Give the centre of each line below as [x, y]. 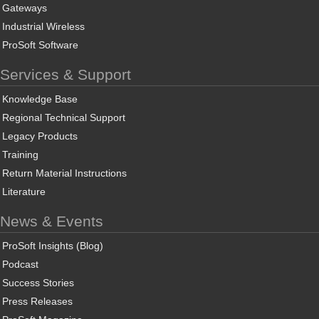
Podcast [20, 265]
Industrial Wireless [43, 27]
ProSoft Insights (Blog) [53, 246]
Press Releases [37, 302]
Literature [24, 192]
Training [20, 155]
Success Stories [38, 283]
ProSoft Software [40, 45]
